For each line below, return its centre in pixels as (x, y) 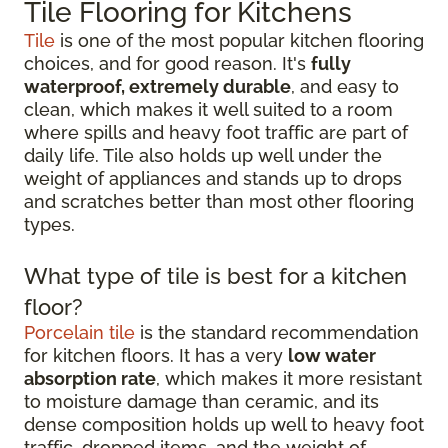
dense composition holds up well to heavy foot (224, 424)
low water (332, 355)
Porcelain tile (79, 332)
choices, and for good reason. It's (167, 63)
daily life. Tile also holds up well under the (203, 155)
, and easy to (345, 86)
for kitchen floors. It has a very (156, 355)
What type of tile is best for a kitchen (215, 276)
